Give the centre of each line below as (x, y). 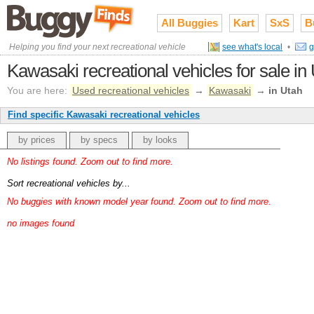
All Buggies (190, 23)
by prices (37, 140)
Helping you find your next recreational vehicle (97, 47)
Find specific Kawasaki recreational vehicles (104, 115)
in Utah (286, 90)
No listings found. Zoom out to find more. (90, 162)
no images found (41, 223)
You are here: (37, 90)
